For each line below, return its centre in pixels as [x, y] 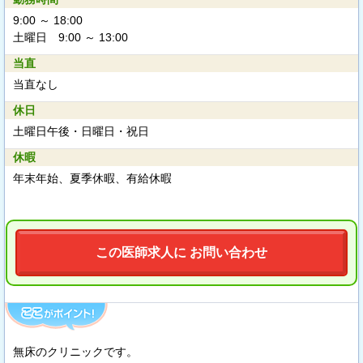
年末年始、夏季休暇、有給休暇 [92, 178]
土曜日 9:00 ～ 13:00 [70, 37]
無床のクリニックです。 [75, 352]
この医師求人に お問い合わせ [181, 252]
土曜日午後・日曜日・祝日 [81, 131]
